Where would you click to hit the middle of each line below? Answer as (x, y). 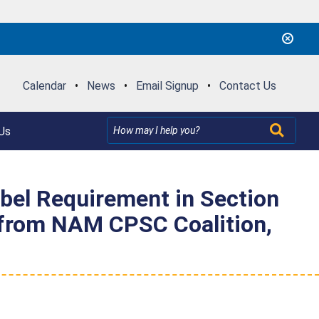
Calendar (44, 85)
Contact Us (247, 85)
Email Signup (167, 85)
